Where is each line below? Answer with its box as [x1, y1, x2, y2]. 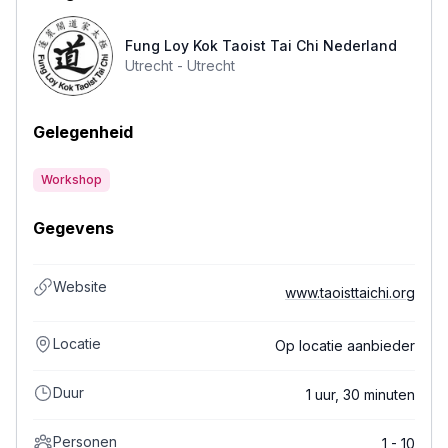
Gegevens [33, 218, 114, 239]
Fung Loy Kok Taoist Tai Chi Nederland [125, 37, 397, 55]
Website [53, 278, 107, 296]
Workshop [41, 172, 102, 188]
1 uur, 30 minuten [306, 386, 415, 404]
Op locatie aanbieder [275, 337, 415, 355]
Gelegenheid [33, 122, 133, 143]
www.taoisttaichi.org [285, 284, 415, 302]
